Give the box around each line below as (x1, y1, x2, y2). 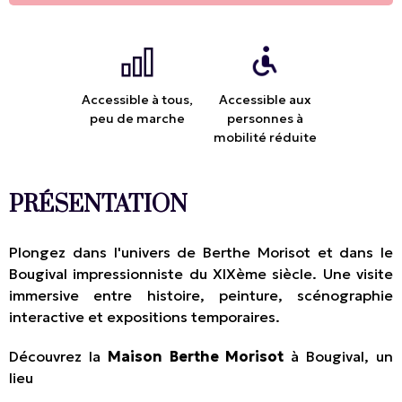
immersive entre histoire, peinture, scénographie (9, 286, 393, 305)
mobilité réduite (213, 129, 317, 146)
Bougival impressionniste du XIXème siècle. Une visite (9, 265, 393, 284)
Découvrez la (9, 347, 108, 366)
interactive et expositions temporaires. (9, 308, 280, 327)
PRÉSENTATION (9, 190, 188, 221)
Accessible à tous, (81, 92, 193, 109)
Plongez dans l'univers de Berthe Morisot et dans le (9, 243, 393, 262)
